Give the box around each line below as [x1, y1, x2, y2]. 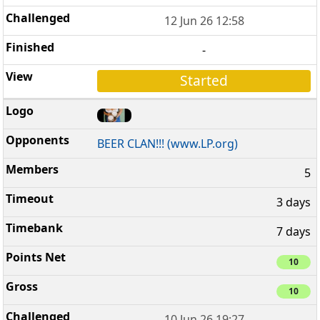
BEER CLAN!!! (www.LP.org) [97, 136, 239, 152]
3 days [276, 194, 311, 211]
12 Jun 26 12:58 [164, 13, 244, 29]
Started [180, 71, 229, 91]
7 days [276, 224, 311, 240]
